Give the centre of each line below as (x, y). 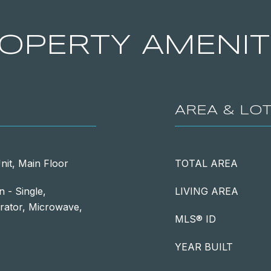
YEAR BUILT (204, 247)
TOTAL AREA (206, 163)
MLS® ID (195, 219)
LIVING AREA (207, 191)
